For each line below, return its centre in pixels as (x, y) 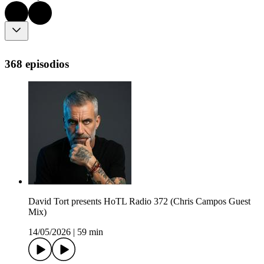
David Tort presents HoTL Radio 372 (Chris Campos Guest (139, 202)
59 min (90, 232)
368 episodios (37, 64)
